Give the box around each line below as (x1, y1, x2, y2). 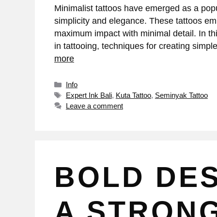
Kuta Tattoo (115, 91, 151, 100)
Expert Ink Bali (65, 91, 112, 100)
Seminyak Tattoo (155, 91, 208, 100)
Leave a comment (65, 102, 123, 110)
